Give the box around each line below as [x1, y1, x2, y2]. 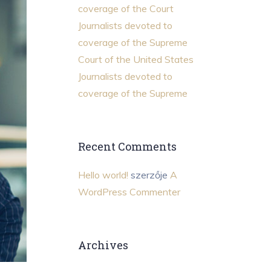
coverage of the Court [77, 2, 174, 15]
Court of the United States [77, 53, 194, 65]
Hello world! [77, 169, 128, 181]
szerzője [128, 169, 170, 181]
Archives [77, 238, 128, 253]
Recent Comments [77, 139, 177, 154]
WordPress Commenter [77, 186, 180, 198]
